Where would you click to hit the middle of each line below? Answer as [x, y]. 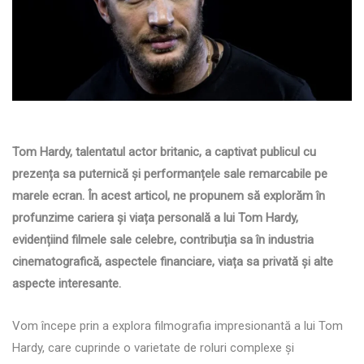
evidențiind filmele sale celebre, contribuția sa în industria [163, 239]
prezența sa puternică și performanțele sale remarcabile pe [170, 173]
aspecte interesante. [67, 283]
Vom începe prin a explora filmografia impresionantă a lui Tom [178, 325]
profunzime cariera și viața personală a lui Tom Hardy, [155, 217]
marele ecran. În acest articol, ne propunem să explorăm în [169, 195]
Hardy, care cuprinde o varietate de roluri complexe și [153, 347]
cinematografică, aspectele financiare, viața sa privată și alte [173, 261]
